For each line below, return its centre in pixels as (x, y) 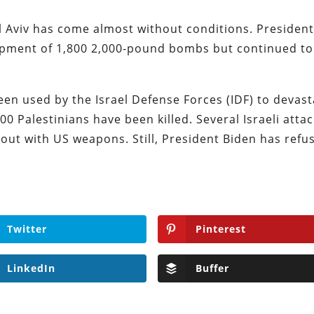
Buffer (212, 268)
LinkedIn (31, 268)
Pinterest (220, 229)
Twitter (27, 229)
